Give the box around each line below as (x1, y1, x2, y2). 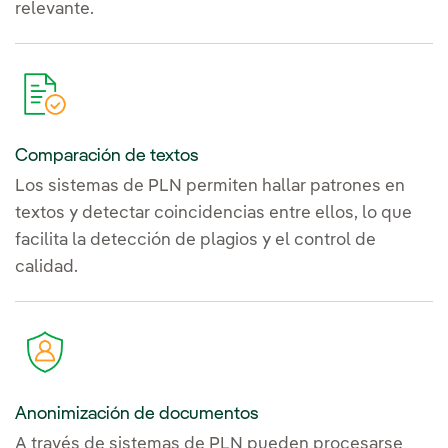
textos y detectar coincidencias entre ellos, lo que (15, 204, 412, 222)
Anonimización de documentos (15, 404, 259, 423)
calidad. (15, 258, 78, 276)
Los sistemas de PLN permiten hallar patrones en (15, 177, 405, 195)
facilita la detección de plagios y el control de (15, 231, 376, 249)
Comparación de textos (15, 146, 199, 165)
